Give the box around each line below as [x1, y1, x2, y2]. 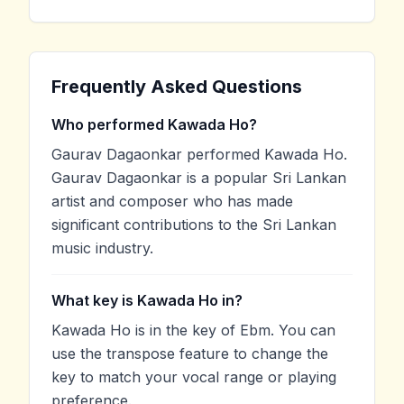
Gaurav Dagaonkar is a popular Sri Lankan [51, 169, 346, 188]
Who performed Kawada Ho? [51, 115, 257, 134]
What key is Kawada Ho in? [51, 291, 243, 310]
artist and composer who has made [51, 192, 293, 211]
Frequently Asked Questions [51, 76, 302, 98]
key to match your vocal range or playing [51, 368, 336, 387]
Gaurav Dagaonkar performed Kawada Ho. [51, 145, 347, 164]
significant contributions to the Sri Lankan [51, 216, 336, 234]
